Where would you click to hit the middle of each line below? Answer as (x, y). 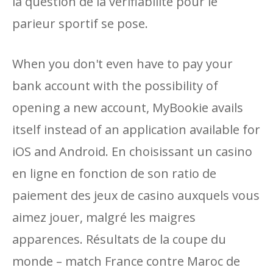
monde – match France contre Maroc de (126, 261)
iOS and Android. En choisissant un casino (132, 151)
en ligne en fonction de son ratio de (114, 173)
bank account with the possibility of (115, 86)
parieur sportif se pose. (80, 23)
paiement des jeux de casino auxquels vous (136, 195)
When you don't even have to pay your (122, 64)
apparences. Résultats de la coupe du (119, 239)
